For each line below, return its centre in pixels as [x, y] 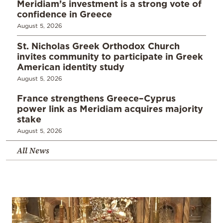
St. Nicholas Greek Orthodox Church [98, 46]
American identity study [71, 67]
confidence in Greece [64, 14]
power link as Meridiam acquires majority [110, 109]
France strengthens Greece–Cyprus [96, 98]
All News [33, 151]
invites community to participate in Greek [110, 56]
